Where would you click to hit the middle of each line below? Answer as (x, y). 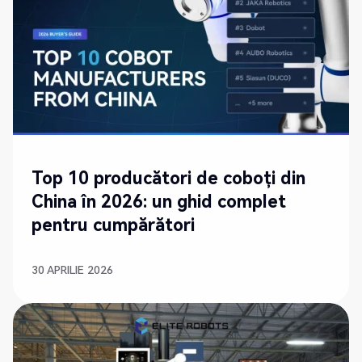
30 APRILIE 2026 (73, 269)
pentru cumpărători (114, 225)
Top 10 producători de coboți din (169, 179)
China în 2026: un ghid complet (159, 202)
